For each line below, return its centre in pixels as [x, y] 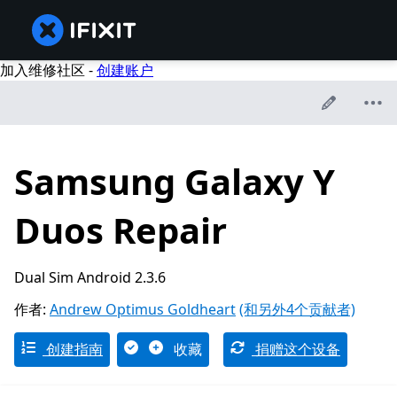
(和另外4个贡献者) [297, 310]
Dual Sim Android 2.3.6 [90, 278]
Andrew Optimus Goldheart [143, 310]
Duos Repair [121, 230]
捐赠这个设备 [296, 350]
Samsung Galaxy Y [175, 182]
